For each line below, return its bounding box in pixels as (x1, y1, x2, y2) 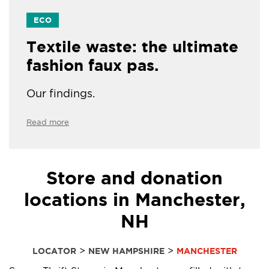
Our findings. (26, 87, 95, 100)
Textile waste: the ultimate (26, 38, 238, 56)
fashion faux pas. (26, 56, 159, 74)
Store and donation (46, 168, 223, 189)
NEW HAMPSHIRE (88, 246, 165, 256)
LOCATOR (32, 246, 76, 256)
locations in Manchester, (23, 189, 246, 210)
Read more (26, 118, 69, 127)
